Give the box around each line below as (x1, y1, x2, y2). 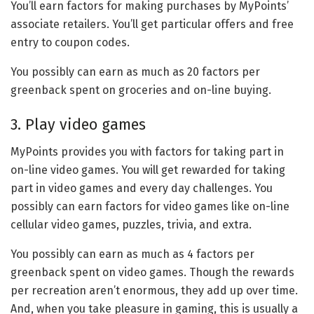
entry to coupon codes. (11, 35, 130, 49)
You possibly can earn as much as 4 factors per (11, 247, 254, 261)
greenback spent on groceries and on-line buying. (11, 83, 271, 97)
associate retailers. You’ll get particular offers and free (11, 17, 294, 31)
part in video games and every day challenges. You (11, 182, 273, 196)
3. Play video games (11, 116, 146, 135)
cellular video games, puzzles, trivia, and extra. (11, 218, 252, 232)
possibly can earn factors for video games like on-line (11, 200, 289, 214)
